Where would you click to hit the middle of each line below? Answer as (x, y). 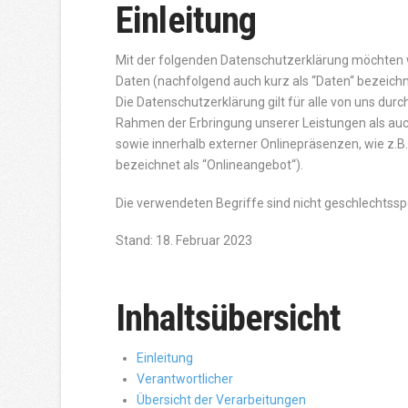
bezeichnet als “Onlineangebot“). (210, 165)
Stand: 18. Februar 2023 (184, 241)
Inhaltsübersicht (229, 319)
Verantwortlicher (185, 379)
